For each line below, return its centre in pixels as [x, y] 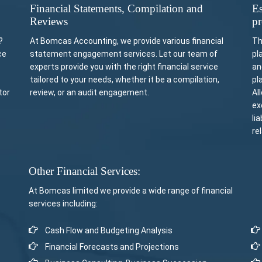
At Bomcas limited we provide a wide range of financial [131, 191]
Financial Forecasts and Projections [112, 247]
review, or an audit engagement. [89, 92]
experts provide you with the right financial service [124, 67]
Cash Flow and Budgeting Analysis [109, 230]
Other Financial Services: [85, 171]
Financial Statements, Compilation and [116, 8]
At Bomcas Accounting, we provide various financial [127, 41]
